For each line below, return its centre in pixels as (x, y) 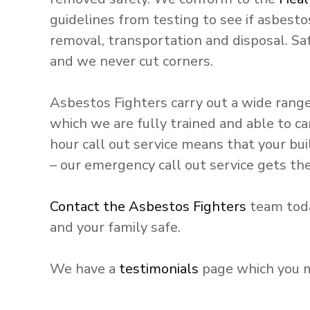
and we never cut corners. (131, 61)
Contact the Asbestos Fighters (148, 207)
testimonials (159, 269)
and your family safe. (115, 227)
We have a (84, 269)
